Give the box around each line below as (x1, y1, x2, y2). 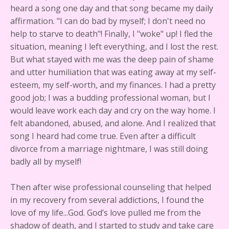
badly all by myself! (10, 156, 81, 168)
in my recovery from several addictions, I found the (10, 194, 204, 206)
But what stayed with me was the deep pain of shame (10, 54, 214, 65)
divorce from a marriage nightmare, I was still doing (10, 143, 208, 155)
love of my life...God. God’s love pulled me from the (10, 207, 201, 219)
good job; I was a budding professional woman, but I (10, 92, 211, 104)
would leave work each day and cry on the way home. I (10, 105, 216, 117)
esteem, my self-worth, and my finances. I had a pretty (10, 79, 216, 91)
